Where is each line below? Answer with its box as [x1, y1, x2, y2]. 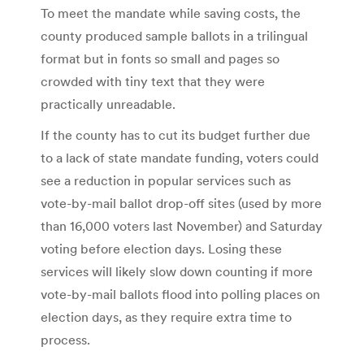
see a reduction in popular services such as [41, 171, 291, 188]
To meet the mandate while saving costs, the [41, 4, 301, 21]
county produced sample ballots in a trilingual [41, 27, 308, 44]
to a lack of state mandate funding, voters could [41, 149, 318, 166]
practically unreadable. [41, 95, 175, 112]
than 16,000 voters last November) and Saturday [41, 217, 323, 234]
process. [41, 331, 90, 348]
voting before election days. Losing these [41, 240, 282, 257]
